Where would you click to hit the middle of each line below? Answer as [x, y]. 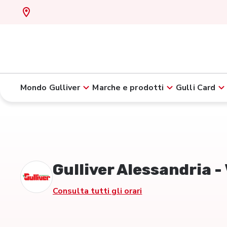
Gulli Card [196, 88]
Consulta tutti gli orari [98, 191]
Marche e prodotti [128, 88]
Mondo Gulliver [50, 88]
